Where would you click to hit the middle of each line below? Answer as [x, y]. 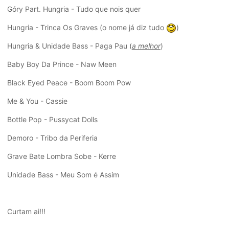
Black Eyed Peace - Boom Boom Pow [69, 83]
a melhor [146, 46]
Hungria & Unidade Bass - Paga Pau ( [70, 46]
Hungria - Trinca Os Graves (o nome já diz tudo [87, 27]
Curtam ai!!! [26, 212]
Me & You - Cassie [37, 101]
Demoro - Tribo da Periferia [52, 138]
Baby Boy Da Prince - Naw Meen [62, 64]
